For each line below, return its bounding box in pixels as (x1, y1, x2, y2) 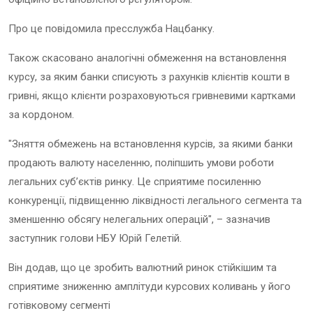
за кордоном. (8, 108, 74, 121)
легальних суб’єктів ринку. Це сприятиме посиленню (8, 175, 261, 188)
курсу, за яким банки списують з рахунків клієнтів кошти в (8, 70, 290, 83)
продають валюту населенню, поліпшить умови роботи (8, 156, 274, 169)
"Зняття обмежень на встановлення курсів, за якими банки (8, 137, 293, 150)
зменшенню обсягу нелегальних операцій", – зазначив (8, 212, 270, 226)
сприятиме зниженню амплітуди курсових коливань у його (8, 279, 291, 293)
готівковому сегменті (8, 298, 110, 312)
